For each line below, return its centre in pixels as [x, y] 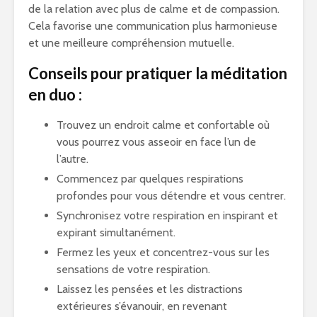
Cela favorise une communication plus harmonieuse [153, 26]
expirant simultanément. [116, 232]
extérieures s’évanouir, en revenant [142, 306]
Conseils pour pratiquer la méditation [158, 73]
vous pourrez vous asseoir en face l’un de [156, 142]
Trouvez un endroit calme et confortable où [163, 125]
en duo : [55, 94]
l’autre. [73, 159]
